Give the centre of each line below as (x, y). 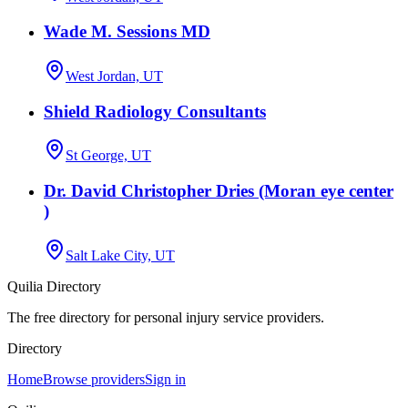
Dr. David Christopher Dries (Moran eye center (219, 191)
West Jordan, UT (114, 76)
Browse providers (94, 379)
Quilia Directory (54, 286)
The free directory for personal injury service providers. (166, 317)
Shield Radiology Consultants (155, 111)
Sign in (165, 379)
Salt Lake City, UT (120, 255)
